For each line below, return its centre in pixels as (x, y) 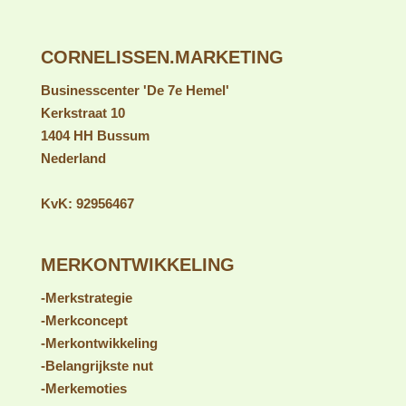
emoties (101, 388)
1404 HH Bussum (95, 135)
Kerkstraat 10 (82, 112)
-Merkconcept (84, 320)
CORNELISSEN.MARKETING (162, 57)
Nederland (73, 158)
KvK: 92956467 (87, 203)
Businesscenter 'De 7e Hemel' (135, 90)
